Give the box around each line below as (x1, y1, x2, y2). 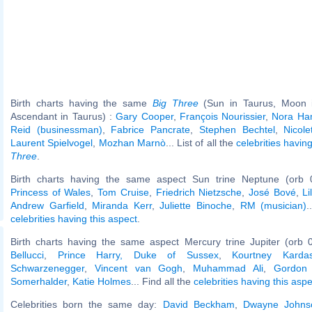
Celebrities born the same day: (10, 298, 163, 310)
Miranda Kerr (92, 199, 152, 211)
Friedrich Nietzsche (155, 186, 242, 198)
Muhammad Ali (193, 262, 263, 274)
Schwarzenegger (10, 262, 84, 274)
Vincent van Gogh (94, 262, 183, 274)
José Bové (248, 186, 296, 198)
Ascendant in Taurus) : (10, 110, 116, 122)
